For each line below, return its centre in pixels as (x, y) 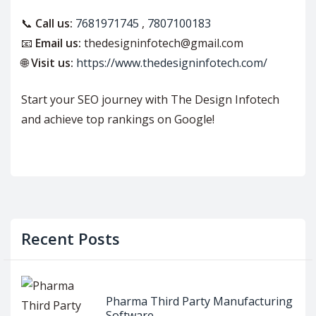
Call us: (54, 24)
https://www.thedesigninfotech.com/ (172, 63)
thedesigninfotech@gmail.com (162, 43)
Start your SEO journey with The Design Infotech (150, 100)
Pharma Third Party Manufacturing (199, 302)
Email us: (58, 43)
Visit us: (52, 63)
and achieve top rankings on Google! (118, 120)
